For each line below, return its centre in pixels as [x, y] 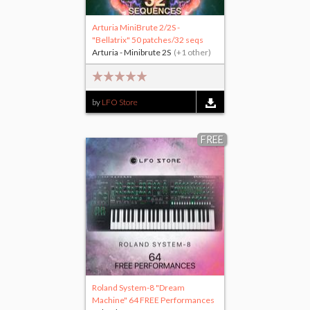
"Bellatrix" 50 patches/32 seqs [148, 40]
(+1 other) [192, 53]
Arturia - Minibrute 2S [132, 53]
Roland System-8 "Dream [138, 288]
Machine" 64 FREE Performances [153, 300]
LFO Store [120, 102]
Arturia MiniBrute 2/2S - [136, 28]
